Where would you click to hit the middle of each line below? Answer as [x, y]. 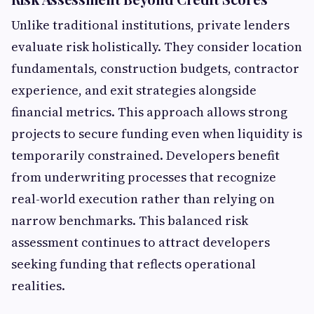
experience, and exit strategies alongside [134, 90]
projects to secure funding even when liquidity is [157, 134]
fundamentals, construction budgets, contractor [155, 69]
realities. [38, 286]
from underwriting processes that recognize [144, 177]
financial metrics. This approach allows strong [149, 112]
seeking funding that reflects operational [134, 264]
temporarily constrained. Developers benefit [145, 156]
